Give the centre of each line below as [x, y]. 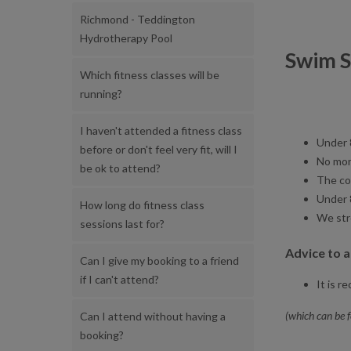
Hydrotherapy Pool [126, 38]
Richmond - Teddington [138, 19]
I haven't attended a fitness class [161, 130]
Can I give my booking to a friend [159, 261]
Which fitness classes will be [150, 75]
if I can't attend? [119, 279]
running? [101, 94]
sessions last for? [122, 224]
